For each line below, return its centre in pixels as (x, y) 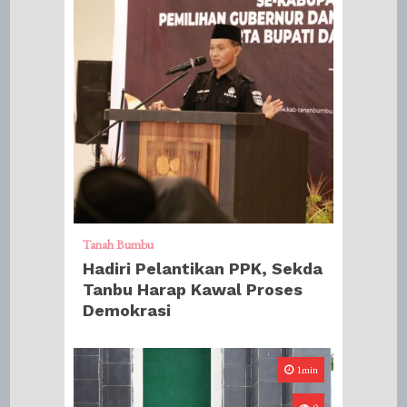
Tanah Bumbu (119, 244)
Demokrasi (127, 310)
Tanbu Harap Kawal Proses (193, 289)
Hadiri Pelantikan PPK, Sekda (203, 268)
